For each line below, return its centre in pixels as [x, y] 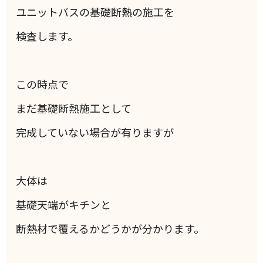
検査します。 [47, 36]
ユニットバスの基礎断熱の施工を [95, 12]
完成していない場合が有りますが [95, 132]
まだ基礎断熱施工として [74, 108]
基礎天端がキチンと [64, 205]
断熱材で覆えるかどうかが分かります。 [110, 229]
